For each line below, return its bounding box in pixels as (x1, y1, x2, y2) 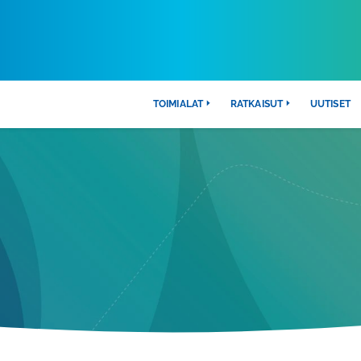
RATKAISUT (230, 98, 283, 110)
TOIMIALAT (152, 98, 203, 110)
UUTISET (309, 98, 351, 110)
